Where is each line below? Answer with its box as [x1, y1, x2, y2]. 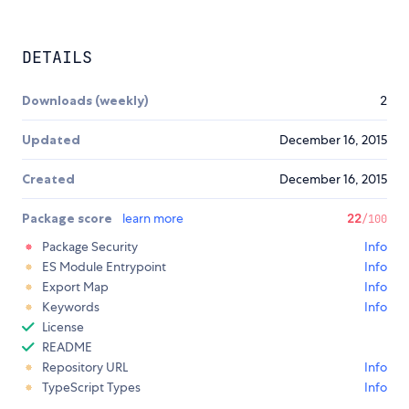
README [42, 339, 92, 356]
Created [22, 171, 75, 188]
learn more [122, 210, 184, 227]
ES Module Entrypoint [42, 258, 166, 276]
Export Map [42, 278, 109, 296]
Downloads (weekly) [22, 92, 149, 110]
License [42, 319, 84, 336]
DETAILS [22, 47, 92, 68]
